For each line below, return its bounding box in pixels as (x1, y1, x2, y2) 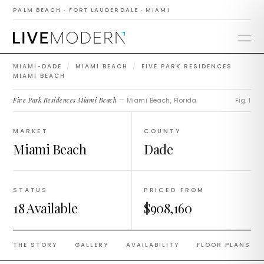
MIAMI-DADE (13, 62, 62, 71)
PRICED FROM (144, 186, 205, 194)
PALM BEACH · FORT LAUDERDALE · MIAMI (13, 6, 170, 14)
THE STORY (13, 240, 58, 249)
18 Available (13, 199, 78, 217)
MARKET (13, 127, 48, 136)
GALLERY (75, 240, 109, 249)
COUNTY (144, 127, 181, 136)
